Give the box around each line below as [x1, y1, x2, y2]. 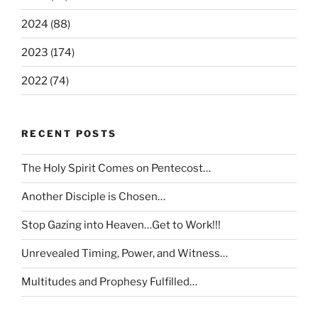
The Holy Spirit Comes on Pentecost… [21, 162, 211, 175]
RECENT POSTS [21, 128, 117, 140]
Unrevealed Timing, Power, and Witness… [21, 247, 228, 261]
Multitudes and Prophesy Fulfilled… [21, 275, 197, 289]
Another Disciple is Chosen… [21, 190, 165, 204]
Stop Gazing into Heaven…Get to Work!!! [21, 219, 221, 232]
